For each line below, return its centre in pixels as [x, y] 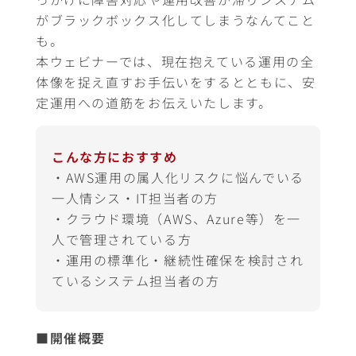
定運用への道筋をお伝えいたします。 [154, 103]
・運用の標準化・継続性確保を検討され [178, 260]
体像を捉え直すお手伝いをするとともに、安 [176, 82]
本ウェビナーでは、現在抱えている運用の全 [175, 61]
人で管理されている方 [122, 239]
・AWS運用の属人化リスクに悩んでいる [178, 177]
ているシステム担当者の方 [136, 281]
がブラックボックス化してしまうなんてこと [176, 20]
